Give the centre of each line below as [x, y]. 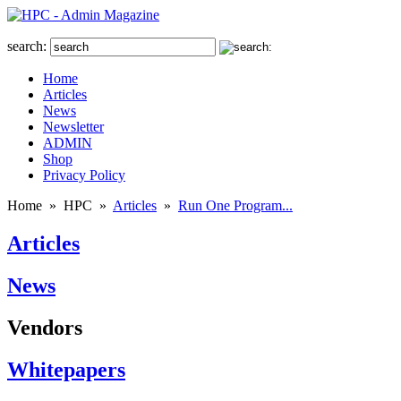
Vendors [45, 327]
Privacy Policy [84, 175]
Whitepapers [66, 369]
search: [27, 46]
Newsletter [73, 127]
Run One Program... [235, 205]
